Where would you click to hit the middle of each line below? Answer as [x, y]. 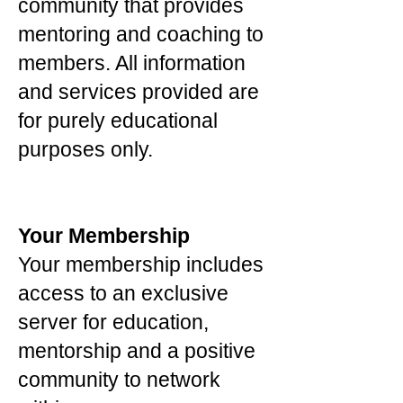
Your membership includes [141, 264]
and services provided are [139, 92]
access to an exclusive [123, 293]
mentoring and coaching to [141, 34]
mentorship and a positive [137, 351]
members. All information [132, 63]
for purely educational [118, 121]
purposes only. [88, 149]
